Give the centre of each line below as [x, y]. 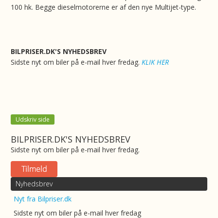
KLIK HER [155, 62]
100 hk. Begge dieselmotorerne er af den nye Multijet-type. [104, 7]
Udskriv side [33, 119]
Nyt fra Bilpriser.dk [43, 199]
